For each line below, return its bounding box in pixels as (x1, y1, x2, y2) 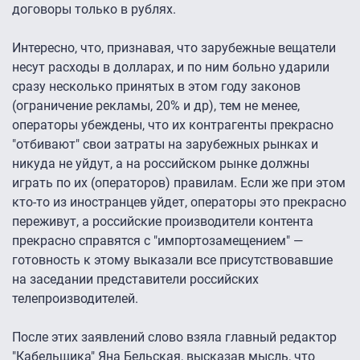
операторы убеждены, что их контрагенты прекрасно (12, 117, 333, 133)
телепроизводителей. (12, 290, 141, 306)
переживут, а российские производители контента (12, 213, 313, 229)
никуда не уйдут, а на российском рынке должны (12, 155, 309, 171)
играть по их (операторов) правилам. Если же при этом (12, 174, 346, 190)
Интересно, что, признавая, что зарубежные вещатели (12, 39, 336, 55)
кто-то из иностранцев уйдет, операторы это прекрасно (12, 194, 346, 210)
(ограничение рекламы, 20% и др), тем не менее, (12, 97, 300, 113)
